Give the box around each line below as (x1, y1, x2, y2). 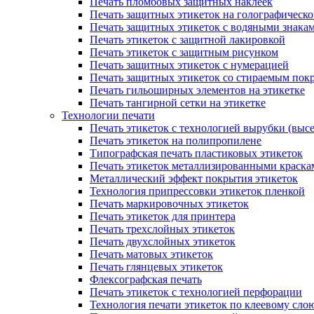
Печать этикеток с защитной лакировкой (90, 34, 285, 46)
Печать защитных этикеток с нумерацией (90, 59, 289, 71)
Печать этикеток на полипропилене (90, 135, 261, 146)
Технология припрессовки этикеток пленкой (90, 185, 305, 197)
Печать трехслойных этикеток (90, 223, 235, 235)
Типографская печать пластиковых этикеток (90, 147, 303, 159)
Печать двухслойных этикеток (90, 235, 235, 247)
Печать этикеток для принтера (90, 210, 235, 222)
